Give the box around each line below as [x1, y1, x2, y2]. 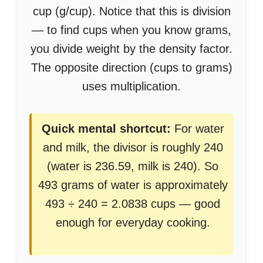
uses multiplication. [82, 80, 181, 93]
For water [170, 122, 224, 135]
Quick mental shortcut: [41, 122, 171, 135]
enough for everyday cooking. [55, 216, 210, 229]
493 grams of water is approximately [38, 178, 228, 191]
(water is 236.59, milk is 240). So [47, 160, 218, 173]
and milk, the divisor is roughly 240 [42, 141, 223, 154]
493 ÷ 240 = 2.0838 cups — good [45, 197, 220, 210]
